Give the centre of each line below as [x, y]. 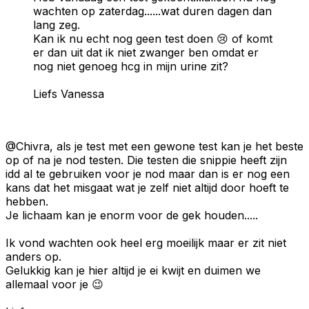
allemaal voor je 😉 [54, 284]
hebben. [27, 201]
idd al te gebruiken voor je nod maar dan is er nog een [148, 173]
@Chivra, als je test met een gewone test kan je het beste [154, 146]
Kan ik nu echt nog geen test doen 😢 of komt [153, 38]
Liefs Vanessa [69, 93]
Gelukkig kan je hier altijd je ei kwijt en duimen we [133, 270]
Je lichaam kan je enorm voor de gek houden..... [132, 215]
